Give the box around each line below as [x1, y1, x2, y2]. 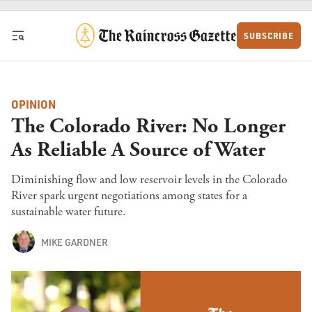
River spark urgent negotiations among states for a [11, 187, 247, 203]
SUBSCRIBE [244, 30, 295, 42]
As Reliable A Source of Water [11, 136, 265, 164]
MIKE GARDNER [40, 235, 108, 248]
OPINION [11, 97, 56, 112]
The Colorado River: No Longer [11, 112, 286, 140]
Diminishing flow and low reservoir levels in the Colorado [11, 171, 288, 187]
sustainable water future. [11, 203, 125, 219]
